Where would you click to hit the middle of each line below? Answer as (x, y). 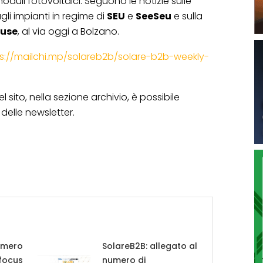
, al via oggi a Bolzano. (68, 32)
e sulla (187, 16)
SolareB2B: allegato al (149, 246)
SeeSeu (154, 16)
